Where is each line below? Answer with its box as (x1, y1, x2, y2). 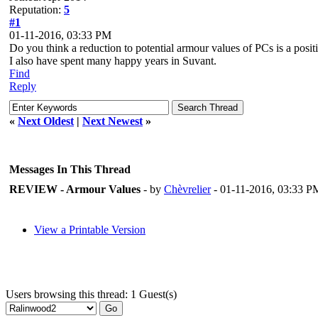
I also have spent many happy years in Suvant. (9, 55, 216, 67)
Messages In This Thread (9, 163, 131, 175)
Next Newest (82, 115, 143, 127)
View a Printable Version (34, 224, 146, 236)
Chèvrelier (164, 183, 211, 195)
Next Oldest (18, 115, 74, 127)
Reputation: (9, 4, 64, 16)
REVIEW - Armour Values (9, 183, 141, 195)
